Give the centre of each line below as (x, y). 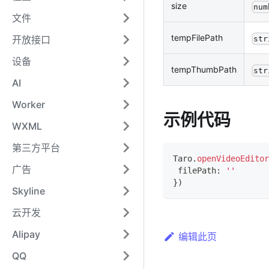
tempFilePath (197, 38)
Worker (29, 104)
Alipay (26, 234)
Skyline (29, 191)
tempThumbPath (204, 70)
